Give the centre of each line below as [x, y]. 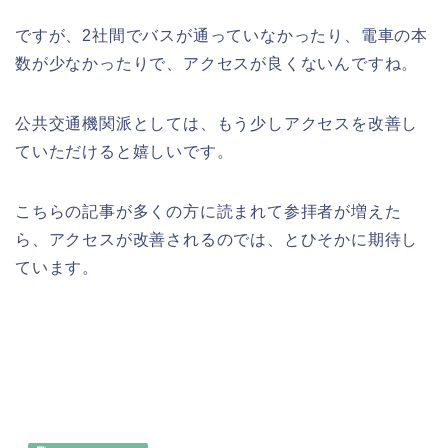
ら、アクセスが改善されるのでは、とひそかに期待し [217, 240]
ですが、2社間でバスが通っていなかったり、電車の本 [221, 36]
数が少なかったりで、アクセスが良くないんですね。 [217, 64]
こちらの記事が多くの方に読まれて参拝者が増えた [208, 212]
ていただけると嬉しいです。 [124, 152]
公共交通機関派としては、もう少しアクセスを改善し [217, 124]
